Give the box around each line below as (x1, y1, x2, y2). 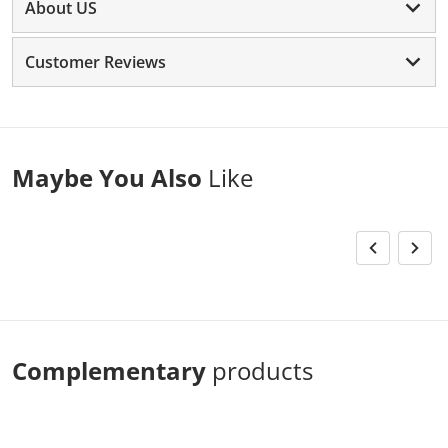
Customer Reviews (25, 50, 166, 73)
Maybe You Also (12, 161, 208, 194)
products (212, 354, 313, 387)
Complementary (12, 354, 212, 387)
